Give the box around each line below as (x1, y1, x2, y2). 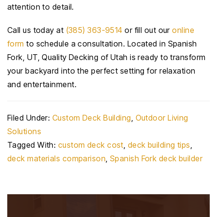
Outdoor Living (135, 113, 188, 123)
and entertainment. (7, 79, 77, 89)
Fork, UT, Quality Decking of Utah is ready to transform (7, 52, 206, 62)
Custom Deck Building (52, 113, 131, 123)
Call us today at (7, 25, 66, 35)
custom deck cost (58, 140, 124, 150)
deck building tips (127, 140, 190, 150)
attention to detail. (7, 2, 74, 12)
